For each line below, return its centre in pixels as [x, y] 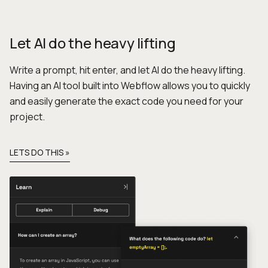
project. [27, 117]
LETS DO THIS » [40, 153]
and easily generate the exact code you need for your [127, 101]
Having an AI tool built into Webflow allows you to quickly [130, 86]
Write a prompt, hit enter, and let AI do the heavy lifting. [127, 70]
